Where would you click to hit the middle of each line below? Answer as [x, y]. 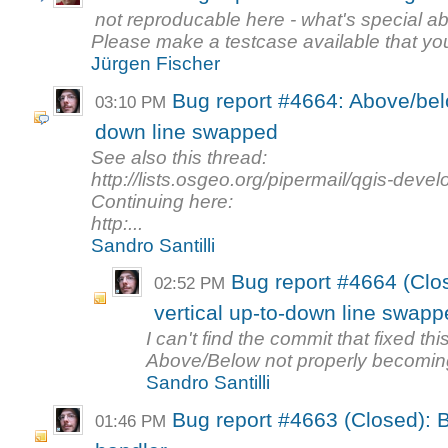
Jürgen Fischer [156, 64]
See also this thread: [179, 157]
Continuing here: [162, 201]
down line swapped [187, 131]
